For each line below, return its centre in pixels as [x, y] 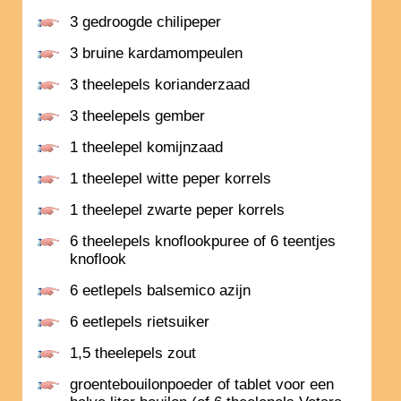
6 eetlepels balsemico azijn [160, 291]
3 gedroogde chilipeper [145, 22]
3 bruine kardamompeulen [156, 54]
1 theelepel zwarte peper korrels [177, 210]
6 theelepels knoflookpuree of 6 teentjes [203, 242]
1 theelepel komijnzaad [146, 148]
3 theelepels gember [137, 116]
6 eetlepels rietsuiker [140, 322]
